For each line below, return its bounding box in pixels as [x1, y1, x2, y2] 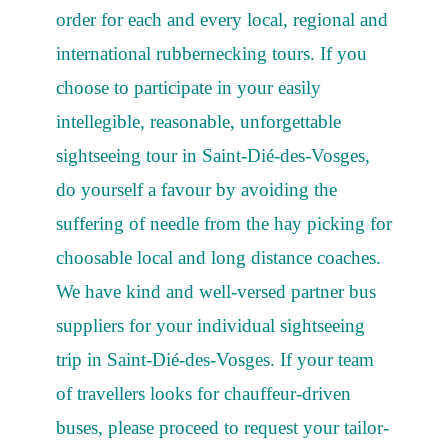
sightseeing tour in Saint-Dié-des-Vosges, [56, 144, 370, 166]
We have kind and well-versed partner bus [56, 280, 376, 302]
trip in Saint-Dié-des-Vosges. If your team [56, 348, 374, 370]
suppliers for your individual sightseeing [56, 314, 365, 336]
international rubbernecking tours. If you [56, 42, 367, 64]
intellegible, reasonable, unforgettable [56, 110, 341, 132]
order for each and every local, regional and [56, 8, 388, 30]
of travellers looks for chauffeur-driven [56, 382, 351, 404]
